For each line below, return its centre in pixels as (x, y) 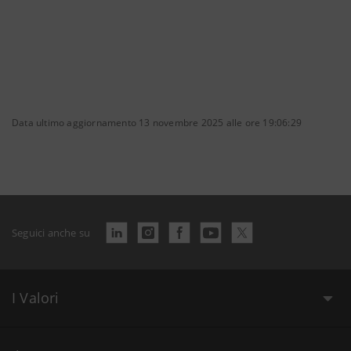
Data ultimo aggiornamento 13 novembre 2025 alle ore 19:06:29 (157, 123)
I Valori (36, 298)
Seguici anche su (51, 232)
